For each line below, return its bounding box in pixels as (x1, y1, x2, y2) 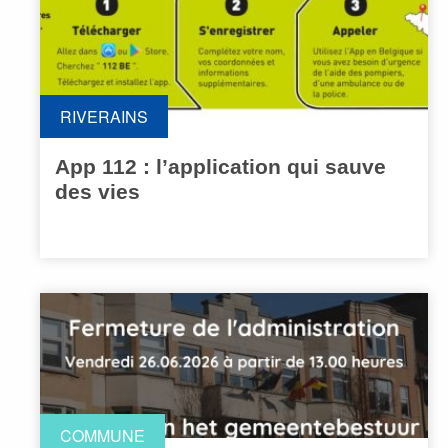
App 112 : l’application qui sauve (55, 155, 386, 179)
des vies (55, 180, 140, 204)
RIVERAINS (60, 105, 148, 129)
